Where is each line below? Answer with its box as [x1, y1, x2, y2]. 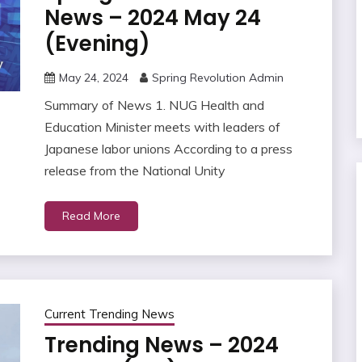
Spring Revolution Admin [151, 70, 284, 86]
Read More [61, 208, 120, 224]
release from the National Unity [44, 162, 225, 179]
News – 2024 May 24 [44, 3, 261, 33]
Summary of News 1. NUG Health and [44, 97, 264, 114]
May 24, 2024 [58, 70, 128, 86]
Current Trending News [44, 306, 175, 322]
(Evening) [44, 29, 150, 59]
